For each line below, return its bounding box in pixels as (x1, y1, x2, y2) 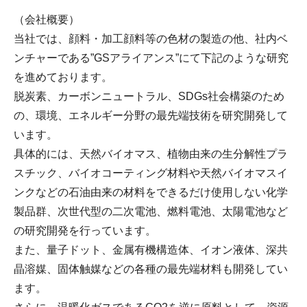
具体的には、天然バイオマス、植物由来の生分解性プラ (14, 147, 288, 160)
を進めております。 (14, 71, 112, 83)
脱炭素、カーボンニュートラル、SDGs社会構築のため (14, 90, 284, 102)
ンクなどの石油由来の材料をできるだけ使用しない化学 (14, 186, 288, 198)
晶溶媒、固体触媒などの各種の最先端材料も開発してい (14, 262, 288, 275)
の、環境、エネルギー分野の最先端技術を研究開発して (14, 109, 288, 121)
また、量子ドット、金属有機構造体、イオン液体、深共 (14, 243, 288, 256)
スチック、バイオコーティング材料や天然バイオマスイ (14, 167, 288, 179)
